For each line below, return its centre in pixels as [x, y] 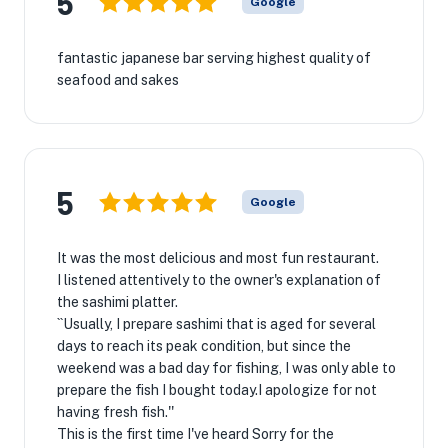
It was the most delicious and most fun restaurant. [218, 258]
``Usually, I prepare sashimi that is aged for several [216, 324]
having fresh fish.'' [115, 412]
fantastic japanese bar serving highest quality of [214, 58]
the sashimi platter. [117, 302]
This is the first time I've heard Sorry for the [195, 434]
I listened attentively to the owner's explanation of [219, 280]
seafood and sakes [118, 80]
